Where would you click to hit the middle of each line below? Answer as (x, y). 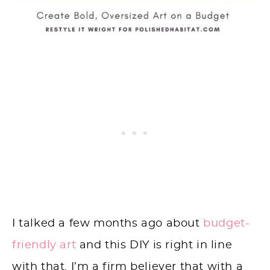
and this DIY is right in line (154, 246)
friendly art (44, 246)
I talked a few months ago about (108, 224)
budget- (227, 224)
